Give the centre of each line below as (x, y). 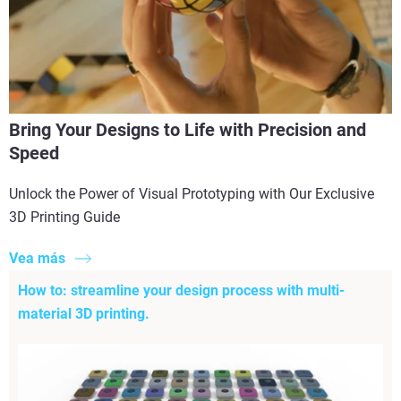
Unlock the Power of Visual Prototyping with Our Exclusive (192, 193)
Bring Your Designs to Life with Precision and (188, 129)
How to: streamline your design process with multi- (181, 291)
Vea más (37, 259)
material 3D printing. (84, 314)
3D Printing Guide (64, 217)
